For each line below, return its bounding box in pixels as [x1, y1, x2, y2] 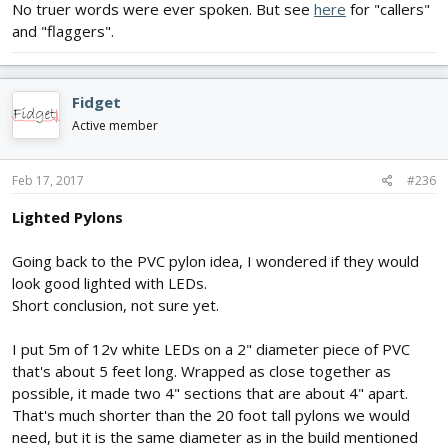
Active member [72, 117, 158, 135]
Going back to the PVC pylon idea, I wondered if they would [12, 250, 419, 271]
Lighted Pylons [12, 206, 123, 227]
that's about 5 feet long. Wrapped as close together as [12, 360, 391, 381]
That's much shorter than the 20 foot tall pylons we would [12, 404, 410, 425]
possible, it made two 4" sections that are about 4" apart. [12, 382, 408, 403]
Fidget [72, 92, 121, 113]
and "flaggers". [12, 21, 114, 42]
